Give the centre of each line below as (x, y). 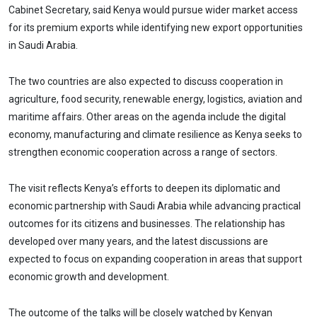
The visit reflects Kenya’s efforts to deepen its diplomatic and (144, 188)
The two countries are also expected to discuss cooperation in (146, 81)
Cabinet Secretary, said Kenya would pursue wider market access (153, 10)
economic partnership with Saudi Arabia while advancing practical (155, 206)
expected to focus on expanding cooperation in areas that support (155, 259)
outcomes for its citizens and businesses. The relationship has (147, 223)
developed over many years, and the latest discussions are (138, 241)
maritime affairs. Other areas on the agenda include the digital (147, 116)
